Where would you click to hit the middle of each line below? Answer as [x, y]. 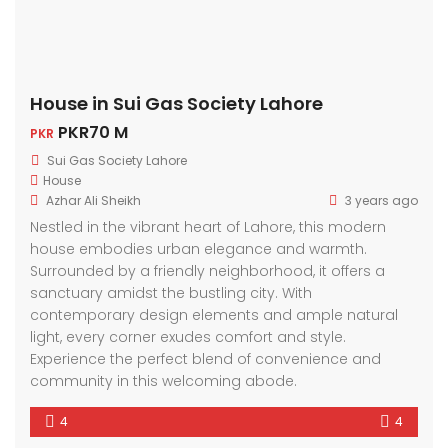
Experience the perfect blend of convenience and [205, 358]
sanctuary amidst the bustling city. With [171, 292]
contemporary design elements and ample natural [214, 314]
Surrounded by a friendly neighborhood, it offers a [207, 270]
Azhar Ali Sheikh [93, 200]
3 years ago [380, 200]
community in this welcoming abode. [163, 380]
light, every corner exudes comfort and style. [188, 336]
